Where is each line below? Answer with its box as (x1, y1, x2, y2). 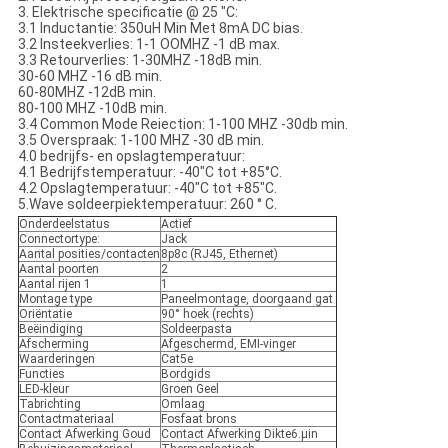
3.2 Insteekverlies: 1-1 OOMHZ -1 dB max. (17, 36, 280, 53)
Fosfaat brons (160, 412, 237, 427)
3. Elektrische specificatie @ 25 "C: (17, 4, 238, 21)
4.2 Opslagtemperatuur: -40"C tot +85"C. (17, 180, 277, 197)
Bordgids (160, 367, 211, 382)
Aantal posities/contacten (18, 247, 160, 262)
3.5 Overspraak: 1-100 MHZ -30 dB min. (17, 132, 264, 149)
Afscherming (18, 337, 89, 352)
